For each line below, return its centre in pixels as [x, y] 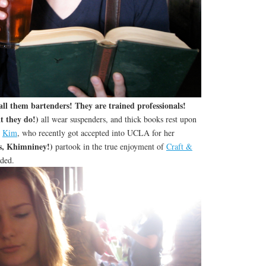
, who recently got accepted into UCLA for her [96, 133]
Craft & [179, 147]
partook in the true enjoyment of [109, 147]
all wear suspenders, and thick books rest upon [118, 119]
